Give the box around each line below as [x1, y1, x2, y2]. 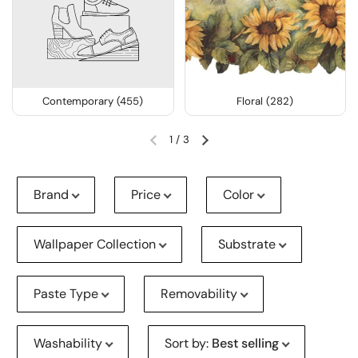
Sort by [165, 335, 207, 352]
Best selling [212, 335, 280, 352]
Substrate [218, 236, 276, 253]
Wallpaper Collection [34, 236, 156, 253]
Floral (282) [237, 94, 294, 109]
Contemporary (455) [42, 94, 144, 109]
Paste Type [34, 285, 98, 303]
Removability [161, 285, 238, 303]
